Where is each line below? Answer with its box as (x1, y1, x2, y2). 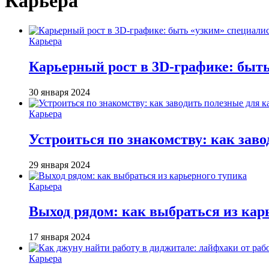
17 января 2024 (29, 232, 90, 243)
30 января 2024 (29, 86, 90, 97)
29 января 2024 (29, 159, 90, 170)
